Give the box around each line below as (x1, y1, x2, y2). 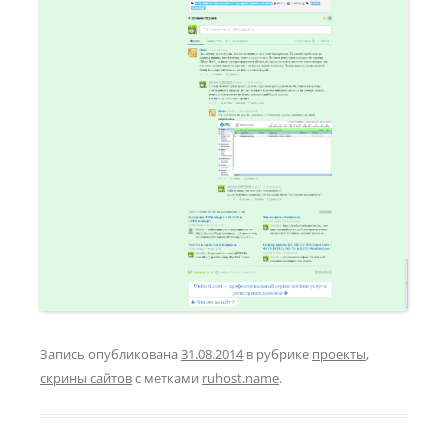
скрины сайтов (40, 369, 132, 388)
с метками (132, 369, 202, 388)
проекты (312, 345, 366, 364)
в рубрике (243, 345, 312, 364)
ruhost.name (202, 369, 279, 388)
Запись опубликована (40, 345, 181, 364)
